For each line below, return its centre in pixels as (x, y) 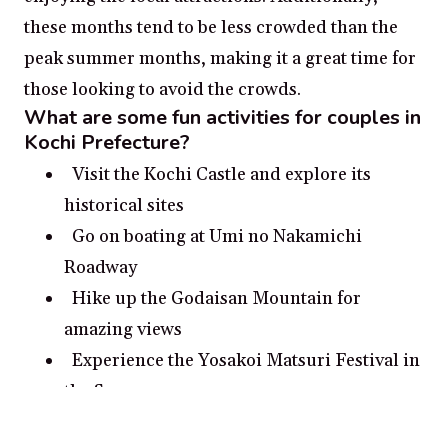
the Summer (114, 392)
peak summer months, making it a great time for (220, 59)
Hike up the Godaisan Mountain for (216, 299)
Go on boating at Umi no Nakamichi (217, 237)
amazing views (123, 330)
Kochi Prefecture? (107, 143)
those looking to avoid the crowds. (162, 90)
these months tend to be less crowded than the (211, 28)
